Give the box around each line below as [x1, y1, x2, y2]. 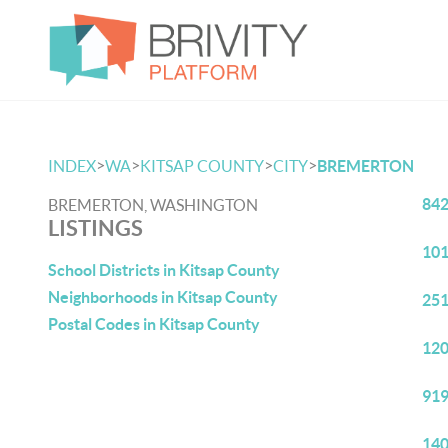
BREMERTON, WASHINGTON [48, 196, 258, 214]
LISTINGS [48, 215, 143, 240]
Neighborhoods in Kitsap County [48, 288, 278, 306]
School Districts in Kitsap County [48, 261, 280, 279]
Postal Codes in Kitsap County [48, 315, 260, 333]
